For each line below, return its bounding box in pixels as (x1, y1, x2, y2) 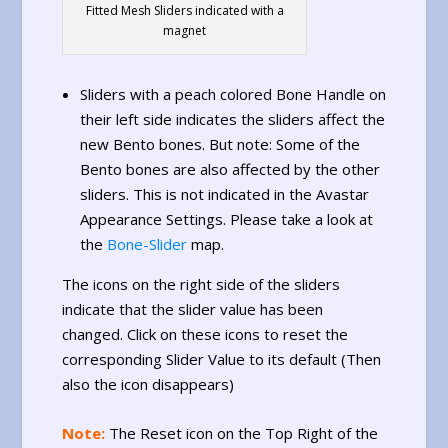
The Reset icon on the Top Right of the (105, 423, 379, 444)
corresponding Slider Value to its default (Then (62, 349, 382, 370)
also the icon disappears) (62, 374, 235, 395)
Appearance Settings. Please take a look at (79, 209, 373, 230)
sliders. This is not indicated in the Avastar (79, 184, 369, 205)
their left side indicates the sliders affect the (79, 109, 385, 130)
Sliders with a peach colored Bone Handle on (79, 84, 386, 105)
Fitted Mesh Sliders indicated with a (85, 2, 284, 20)
